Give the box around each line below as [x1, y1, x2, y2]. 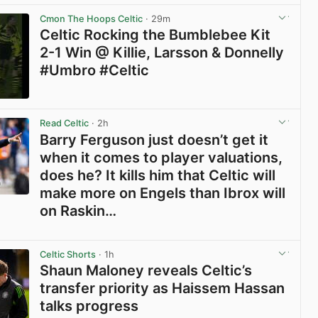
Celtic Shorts [40, 248, 97, 260]
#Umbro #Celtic [40, 62, 150, 79]
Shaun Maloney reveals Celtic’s [40, 261, 253, 279]
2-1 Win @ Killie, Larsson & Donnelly [40, 44, 285, 62]
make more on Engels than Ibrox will [40, 184, 286, 202]
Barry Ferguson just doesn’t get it [40, 131, 269, 148]
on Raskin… [40, 202, 117, 219]
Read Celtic [40, 118, 89, 129]
